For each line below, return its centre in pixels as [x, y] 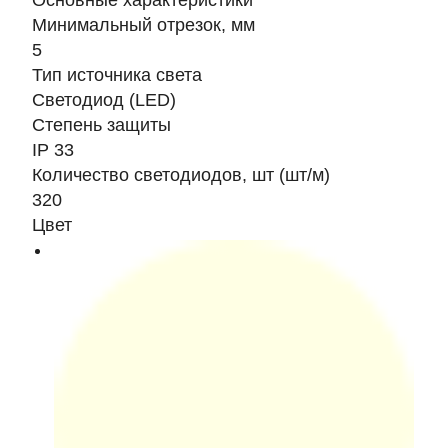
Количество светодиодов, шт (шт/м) [181, 175]
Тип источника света [117, 75]
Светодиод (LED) [104, 100]
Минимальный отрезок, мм [143, 25]
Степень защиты [101, 125]
